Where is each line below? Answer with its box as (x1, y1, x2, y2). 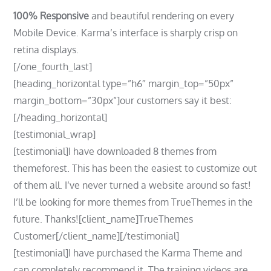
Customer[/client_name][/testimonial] (13, 230, 180, 242)
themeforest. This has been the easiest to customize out (13, 162, 258, 174)
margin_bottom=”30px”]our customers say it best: (13, 94, 232, 106)
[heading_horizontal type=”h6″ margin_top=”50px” (13, 77, 234, 90)
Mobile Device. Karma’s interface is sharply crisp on (13, 27, 238, 39)
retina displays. (13, 44, 79, 56)
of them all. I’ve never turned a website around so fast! (13, 179, 252, 191)
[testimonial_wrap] (13, 128, 96, 140)
